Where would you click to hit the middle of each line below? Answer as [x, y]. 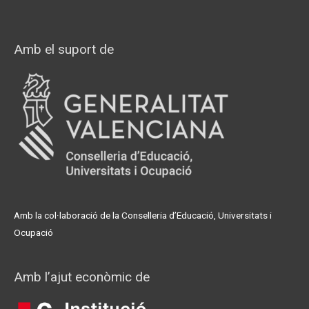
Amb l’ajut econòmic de [82, 277]
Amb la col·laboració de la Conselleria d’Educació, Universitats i [143, 215]
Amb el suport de [64, 49]
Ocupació [33, 232]
